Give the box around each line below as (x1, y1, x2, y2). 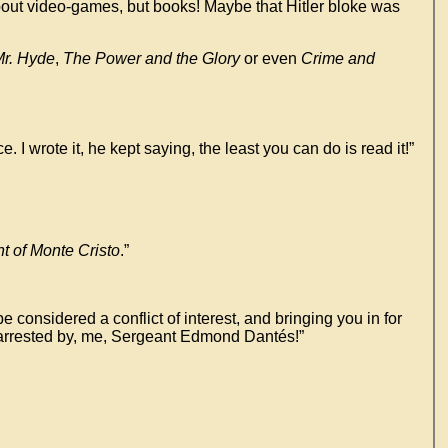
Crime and (301, 50, 375, 67)
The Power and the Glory (63, 50, 240, 67)
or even (240, 50, 301, 67)
